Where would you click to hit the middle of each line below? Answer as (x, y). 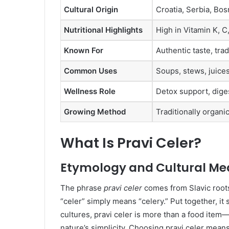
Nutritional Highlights (103, 30)
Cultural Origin (91, 9)
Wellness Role (90, 91)
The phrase (82, 188)
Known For (84, 50)
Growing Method (95, 111)
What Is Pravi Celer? (131, 143)
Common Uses (90, 71)
